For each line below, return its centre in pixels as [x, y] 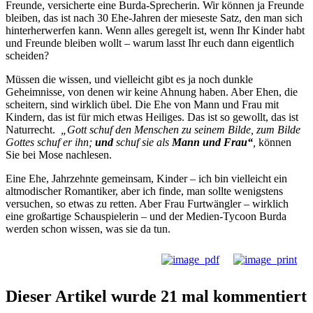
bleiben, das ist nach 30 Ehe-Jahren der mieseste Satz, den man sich [154, 17]
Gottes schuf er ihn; [50, 142]
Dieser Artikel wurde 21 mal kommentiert [156, 296]
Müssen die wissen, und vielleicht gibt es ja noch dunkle [129, 79]
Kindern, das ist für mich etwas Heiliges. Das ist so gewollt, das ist [152, 117]
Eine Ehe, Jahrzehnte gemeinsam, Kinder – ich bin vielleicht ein [146, 178]
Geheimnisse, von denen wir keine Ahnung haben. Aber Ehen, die [152, 92]
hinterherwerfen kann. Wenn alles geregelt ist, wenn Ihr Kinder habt [155, 30]
